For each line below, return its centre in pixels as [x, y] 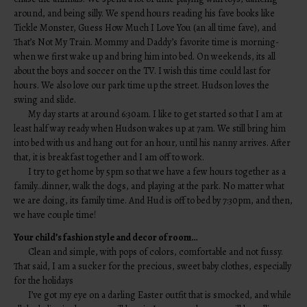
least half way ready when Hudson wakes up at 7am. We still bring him [150, 128]
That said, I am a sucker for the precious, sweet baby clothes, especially [153, 266]
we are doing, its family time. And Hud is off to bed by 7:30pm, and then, [153, 200]
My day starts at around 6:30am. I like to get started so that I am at [156, 114]
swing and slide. [45, 99]
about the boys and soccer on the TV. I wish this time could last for [143, 71]
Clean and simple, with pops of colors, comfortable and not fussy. [156, 251]
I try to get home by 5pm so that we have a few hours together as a [157, 171]
